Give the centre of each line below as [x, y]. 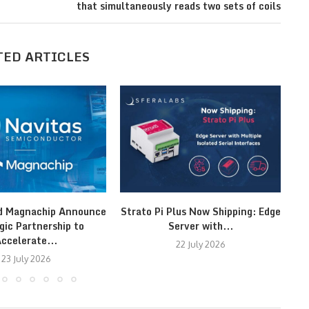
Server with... [200, 226]
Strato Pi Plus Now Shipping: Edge [200, 212]
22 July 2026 [200, 245]
